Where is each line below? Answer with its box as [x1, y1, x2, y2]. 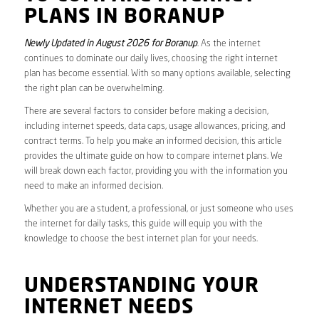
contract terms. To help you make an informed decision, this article [23, 136, 282, 146]
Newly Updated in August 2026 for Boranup [23, 38, 197, 48]
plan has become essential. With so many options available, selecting [23, 68, 291, 78]
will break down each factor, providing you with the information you [23, 166, 288, 176]
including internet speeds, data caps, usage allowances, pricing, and [23, 121, 286, 131]
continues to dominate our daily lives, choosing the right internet [23, 53, 278, 63]
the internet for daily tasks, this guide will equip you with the [23, 219, 263, 229]
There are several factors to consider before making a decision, [23, 106, 268, 116]
